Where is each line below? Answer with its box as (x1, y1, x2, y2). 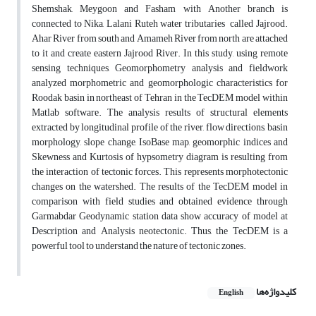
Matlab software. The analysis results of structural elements (32, 103, 288, 123)
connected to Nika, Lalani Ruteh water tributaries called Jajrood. (32, 14, 288, 34)
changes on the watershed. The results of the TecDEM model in (32, 177, 288, 197)
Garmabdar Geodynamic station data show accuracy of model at (32, 207, 288, 226)
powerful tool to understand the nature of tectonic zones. (32, 236, 246, 256)
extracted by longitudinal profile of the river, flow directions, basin (32, 118, 288, 138)
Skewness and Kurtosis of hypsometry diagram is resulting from (32, 147, 288, 167)
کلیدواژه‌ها (256, 282, 296, 302)
